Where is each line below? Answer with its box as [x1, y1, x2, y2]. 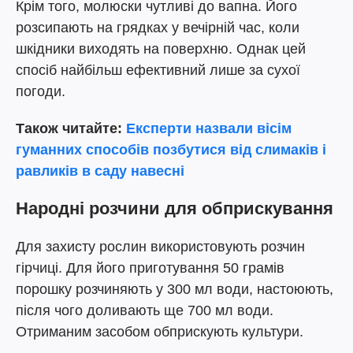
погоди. [16, 84, 65, 99]
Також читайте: [16, 121, 126, 136]
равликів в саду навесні [16, 163, 184, 179]
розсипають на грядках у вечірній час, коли [16, 20, 299, 35]
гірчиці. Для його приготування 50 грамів [16, 260, 284, 276]
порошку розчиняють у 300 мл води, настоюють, [16, 281, 333, 297]
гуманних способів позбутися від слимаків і [16, 142, 326, 158]
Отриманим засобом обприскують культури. [16, 324, 303, 340]
